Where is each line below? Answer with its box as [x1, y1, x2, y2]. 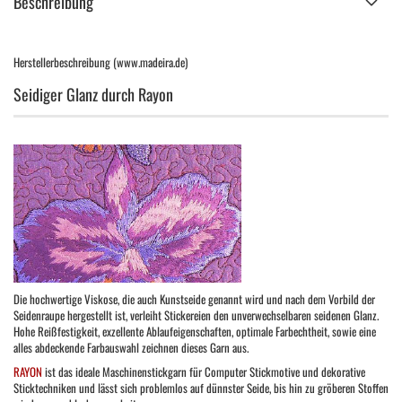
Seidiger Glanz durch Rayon [13, 83, 173, 106]
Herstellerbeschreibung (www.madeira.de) [13, 53, 188, 71]
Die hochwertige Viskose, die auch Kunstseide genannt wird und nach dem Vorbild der [13, 290, 375, 308]
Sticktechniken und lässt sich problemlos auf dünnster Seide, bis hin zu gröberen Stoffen [13, 379, 389, 397]
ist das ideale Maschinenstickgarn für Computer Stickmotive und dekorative [42, 363, 365, 380]
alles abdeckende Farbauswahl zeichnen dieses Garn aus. [13, 338, 249, 356]
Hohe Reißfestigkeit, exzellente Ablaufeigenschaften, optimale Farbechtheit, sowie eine [13, 322, 376, 340]
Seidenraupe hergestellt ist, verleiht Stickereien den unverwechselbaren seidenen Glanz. [13, 306, 379, 324]
